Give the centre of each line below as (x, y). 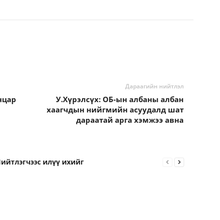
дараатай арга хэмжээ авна (130, 120)
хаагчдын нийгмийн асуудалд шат (115, 110)
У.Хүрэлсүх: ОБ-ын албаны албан (120, 99)
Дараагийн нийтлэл (154, 86)
